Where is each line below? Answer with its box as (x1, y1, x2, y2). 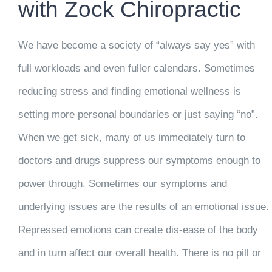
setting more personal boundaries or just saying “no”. (18, 109, 258, 121)
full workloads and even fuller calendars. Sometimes (18, 63, 255, 75)
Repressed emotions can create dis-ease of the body (18, 224, 258, 236)
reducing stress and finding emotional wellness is (18, 86, 241, 98)
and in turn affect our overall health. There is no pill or (18, 247, 261, 259)
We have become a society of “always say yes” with (18, 39, 255, 52)
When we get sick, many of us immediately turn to (18, 132, 245, 144)
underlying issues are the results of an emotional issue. (18, 201, 269, 213)
